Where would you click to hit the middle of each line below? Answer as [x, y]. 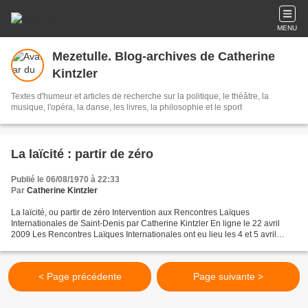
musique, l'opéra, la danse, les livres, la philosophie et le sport [126, 107]
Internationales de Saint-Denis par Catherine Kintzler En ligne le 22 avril [145, 223]
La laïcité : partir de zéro [82, 154]
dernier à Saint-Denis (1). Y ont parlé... [82, 245]
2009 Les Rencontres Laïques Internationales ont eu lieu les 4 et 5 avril [144, 234]
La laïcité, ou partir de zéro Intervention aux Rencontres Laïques [130, 212]
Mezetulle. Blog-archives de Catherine [164, 56]
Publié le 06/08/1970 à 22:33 [65, 179]
